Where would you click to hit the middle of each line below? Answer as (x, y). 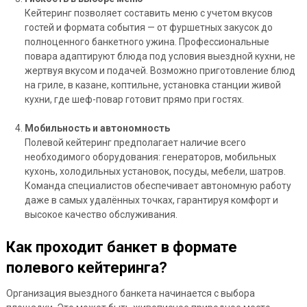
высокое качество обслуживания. (101, 215)
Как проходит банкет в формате (121, 247)
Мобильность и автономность (97, 128)
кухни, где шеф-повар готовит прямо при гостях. (134, 100)
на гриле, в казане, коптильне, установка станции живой (152, 85)
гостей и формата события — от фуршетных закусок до (148, 28)
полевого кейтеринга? (86, 268)
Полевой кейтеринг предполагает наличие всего (135, 143)
